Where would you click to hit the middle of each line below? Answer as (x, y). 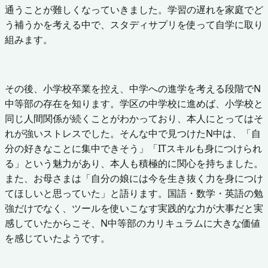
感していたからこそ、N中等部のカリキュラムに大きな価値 (133, 223)
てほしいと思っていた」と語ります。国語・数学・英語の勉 (134, 193)
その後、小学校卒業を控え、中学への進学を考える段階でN (133, 88)
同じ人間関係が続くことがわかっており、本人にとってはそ (134, 118)
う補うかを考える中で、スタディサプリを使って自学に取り (134, 24)
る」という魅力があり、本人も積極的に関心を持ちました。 (134, 163)
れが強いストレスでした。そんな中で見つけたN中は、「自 (133, 133)
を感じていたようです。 (57, 238)
